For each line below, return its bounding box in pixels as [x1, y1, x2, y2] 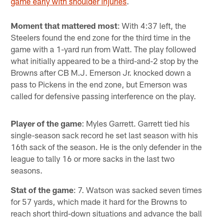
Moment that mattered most [11, 21, 118, 31]
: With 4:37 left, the [117, 21, 187, 31]
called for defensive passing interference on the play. [11, 91, 197, 101]
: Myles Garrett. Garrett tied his [82, 118, 190, 129]
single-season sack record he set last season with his [11, 130, 198, 140]
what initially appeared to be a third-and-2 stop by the [11, 56, 199, 66]
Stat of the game [11, 185, 74, 195]
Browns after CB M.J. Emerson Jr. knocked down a [11, 67, 192, 78]
